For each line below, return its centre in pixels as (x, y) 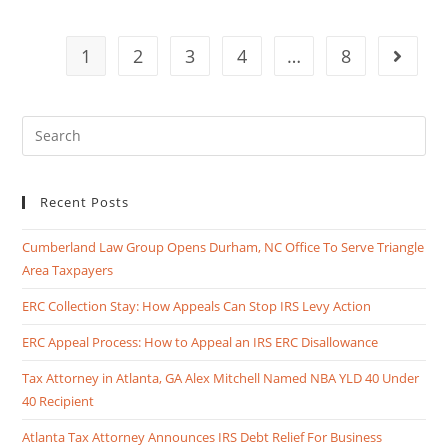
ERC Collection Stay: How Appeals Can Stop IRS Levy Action (197, 305)
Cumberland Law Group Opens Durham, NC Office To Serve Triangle (223, 246)
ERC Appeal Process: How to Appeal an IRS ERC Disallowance (200, 341)
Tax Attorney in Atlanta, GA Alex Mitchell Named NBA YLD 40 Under (221, 377)
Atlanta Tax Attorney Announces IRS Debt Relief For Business (202, 436)
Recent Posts (85, 201)
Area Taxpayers (68, 269)
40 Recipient (58, 400)
